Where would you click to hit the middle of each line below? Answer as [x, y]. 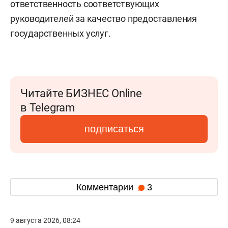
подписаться [114, 129]
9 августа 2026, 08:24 [45, 220]
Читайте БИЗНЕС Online [81, 93]
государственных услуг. [61, 33]
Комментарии [106, 187]
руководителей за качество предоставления [104, 19]
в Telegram [48, 108]
